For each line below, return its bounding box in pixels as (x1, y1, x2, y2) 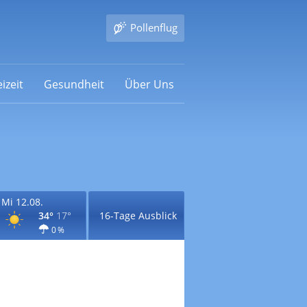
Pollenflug (130, 21, 177, 34)
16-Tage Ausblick (99, 209, 177, 222)
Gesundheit (43, 76, 104, 92)
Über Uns (124, 76, 174, 92)
